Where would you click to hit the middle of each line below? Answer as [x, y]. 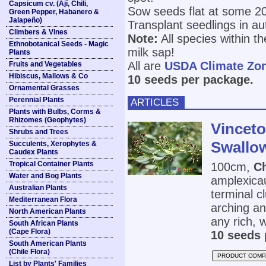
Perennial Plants [37, 100]
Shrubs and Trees [39, 132]
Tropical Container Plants [51, 164]
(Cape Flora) [30, 232]
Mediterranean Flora [43, 199]
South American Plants [48, 243]
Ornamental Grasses [44, 88]
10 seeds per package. [191, 80]
